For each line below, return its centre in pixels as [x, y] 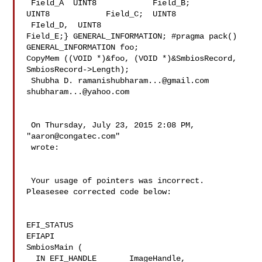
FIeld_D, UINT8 [92, 25]
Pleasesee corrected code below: [99, 192]
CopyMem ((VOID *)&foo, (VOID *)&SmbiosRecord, [132, 58]
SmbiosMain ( [55, 247]
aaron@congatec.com [73, 136]
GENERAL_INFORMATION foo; [83, 47]
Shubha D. [52, 81]
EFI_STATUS [50, 225]
